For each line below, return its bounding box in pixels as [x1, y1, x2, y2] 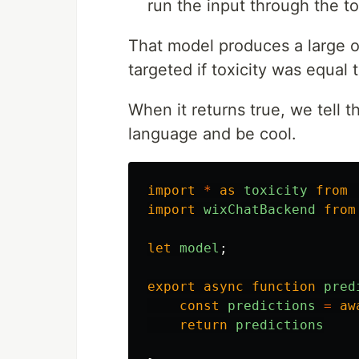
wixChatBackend [204, 201, 316, 217]
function [252, 278, 316, 294]
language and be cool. [128, 123, 296, 143]
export [147, 278, 196, 294]
